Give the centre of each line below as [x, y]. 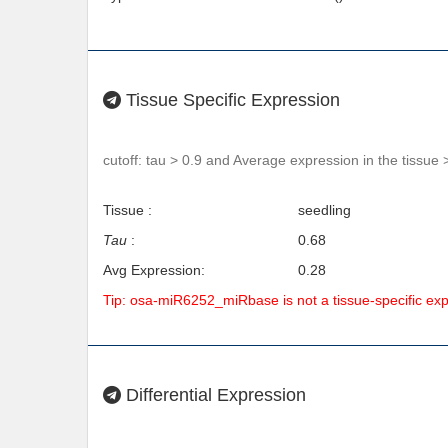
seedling [324, 210]
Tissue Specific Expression [230, 100]
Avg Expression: [154, 270]
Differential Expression [213, 395]
